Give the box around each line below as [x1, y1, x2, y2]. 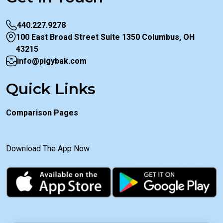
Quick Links [6, 80, 96, 99]
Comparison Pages [6, 108, 78, 118]
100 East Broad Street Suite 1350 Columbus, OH [16, 32, 195, 42]
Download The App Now [6, 144, 90, 154]
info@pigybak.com [17, 56, 87, 66]
